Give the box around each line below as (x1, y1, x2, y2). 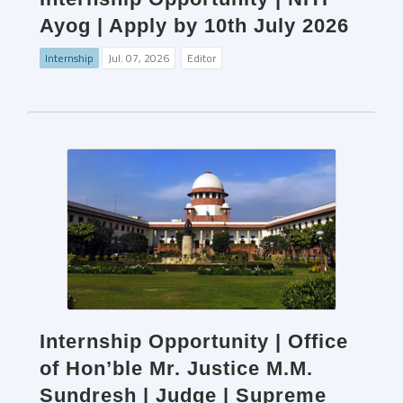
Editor (187, 49, 216, 67)
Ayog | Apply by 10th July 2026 (40, 14, 349, 37)
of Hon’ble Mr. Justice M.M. (40, 357, 313, 380)
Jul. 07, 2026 (108, 49, 169, 67)
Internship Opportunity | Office (40, 330, 348, 353)
